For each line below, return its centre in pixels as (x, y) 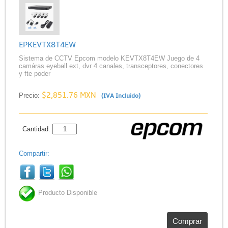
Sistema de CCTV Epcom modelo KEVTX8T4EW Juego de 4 (109, 58)
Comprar (187, 221)
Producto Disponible (67, 192)
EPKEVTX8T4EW (47, 45)
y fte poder (34, 73)
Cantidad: (38, 129)
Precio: (30, 95)
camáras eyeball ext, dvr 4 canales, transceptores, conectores (111, 66)
